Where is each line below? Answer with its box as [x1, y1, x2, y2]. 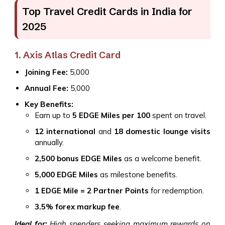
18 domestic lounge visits [114, 127, 211, 136]
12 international [35, 127, 96, 136]
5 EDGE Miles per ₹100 [72, 110, 150, 120]
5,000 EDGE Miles [35, 170, 98, 179]
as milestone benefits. [98, 170, 177, 179]
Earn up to [35, 110, 72, 120]
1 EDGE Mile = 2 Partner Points [35, 186, 149, 195]
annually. [35, 138, 64, 147]
